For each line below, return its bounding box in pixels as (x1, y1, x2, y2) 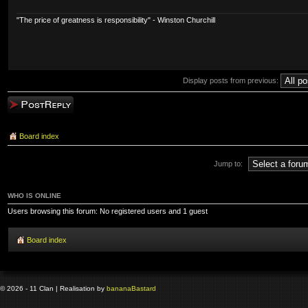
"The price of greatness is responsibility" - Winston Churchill (16, 16, 215, 25)
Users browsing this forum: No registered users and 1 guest (8, 206, 208, 215)
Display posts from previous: (183, 76, 280, 85)
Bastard (131, 285, 156, 293)
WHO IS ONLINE (8, 191, 61, 199)
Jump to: (214, 159, 243, 168)
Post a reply (8, 98, 47, 107)
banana (107, 285, 131, 293)
